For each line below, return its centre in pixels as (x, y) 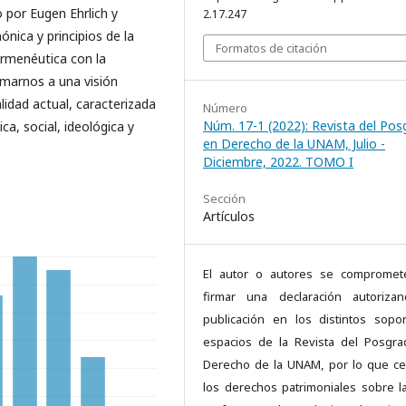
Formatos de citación (271, 48)
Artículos (229, 216)
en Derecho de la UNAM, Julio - (294, 143)
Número (225, 107)
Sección (224, 198)
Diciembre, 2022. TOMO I (278, 161)
